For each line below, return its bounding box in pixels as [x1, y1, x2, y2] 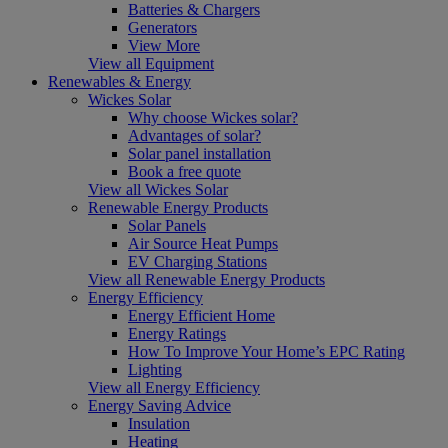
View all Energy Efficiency [88, 378, 260, 396]
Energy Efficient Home [128, 306, 275, 324]
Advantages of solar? [128, 126, 261, 144]
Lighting [128, 360, 182, 378]
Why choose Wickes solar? [128, 108, 298, 126]
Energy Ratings [128, 324, 226, 342]
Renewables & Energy [48, 72, 191, 90]
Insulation [128, 414, 190, 432]
